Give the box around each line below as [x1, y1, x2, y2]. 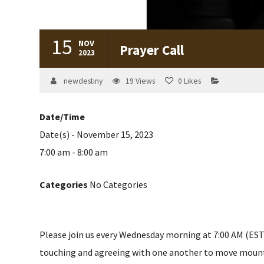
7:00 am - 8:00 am [39, 146, 108, 158]
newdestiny [64, 76, 103, 86]
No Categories [88, 179, 148, 190]
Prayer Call [120, 41, 184, 58]
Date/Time [39, 111, 85, 123]
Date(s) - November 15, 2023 [39, 128, 154, 140]
